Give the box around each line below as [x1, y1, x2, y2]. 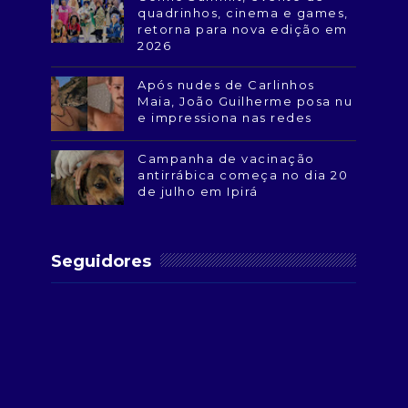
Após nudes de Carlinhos [138, 76, 315, 92]
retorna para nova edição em [138, 21, 348, 36]
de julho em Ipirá [138, 183, 259, 199]
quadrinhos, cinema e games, [138, 5, 349, 20]
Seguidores [51, 250, 152, 271]
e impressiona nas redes [138, 109, 312, 125]
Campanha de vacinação [138, 150, 315, 166]
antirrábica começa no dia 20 [138, 167, 349, 182]
